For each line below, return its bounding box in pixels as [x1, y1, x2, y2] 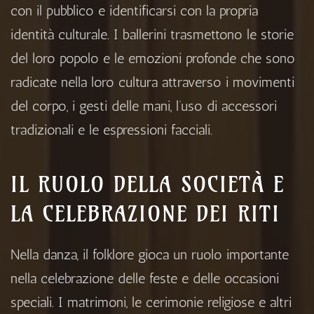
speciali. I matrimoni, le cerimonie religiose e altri [11, 294, 292, 311]
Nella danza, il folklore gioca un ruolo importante [11, 246, 289, 264]
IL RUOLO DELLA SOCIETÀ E [11, 171, 285, 198]
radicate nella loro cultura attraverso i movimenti [11, 74, 294, 91]
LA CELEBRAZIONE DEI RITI [11, 200, 280, 228]
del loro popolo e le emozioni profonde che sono [11, 50, 295, 67]
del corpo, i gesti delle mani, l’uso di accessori [11, 97, 277, 115]
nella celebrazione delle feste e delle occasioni [11, 270, 279, 287]
